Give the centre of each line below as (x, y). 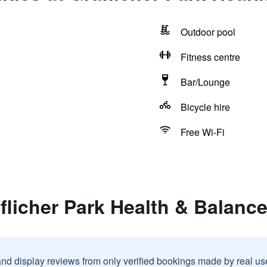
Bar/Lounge (205, 82)
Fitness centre (210, 57)
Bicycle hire (205, 107)
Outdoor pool (208, 32)
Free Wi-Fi (202, 132)
